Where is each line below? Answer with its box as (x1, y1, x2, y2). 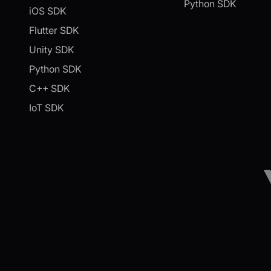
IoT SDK (29, 101, 64, 114)
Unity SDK (29, 43, 74, 56)
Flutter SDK (29, 24, 79, 36)
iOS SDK (29, 4, 67, 17)
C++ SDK (29, 82, 70, 94)
